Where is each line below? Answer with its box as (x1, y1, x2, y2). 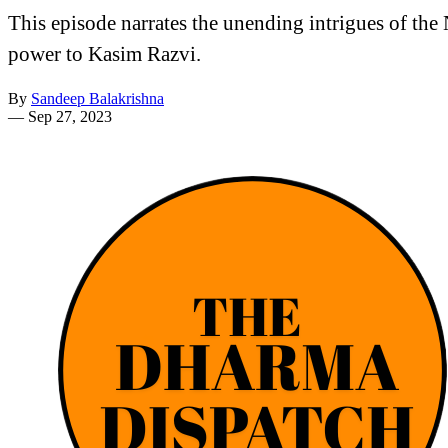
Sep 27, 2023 (28, 107, 112, 125)
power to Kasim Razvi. (8, 41, 201, 65)
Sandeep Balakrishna (31, 89, 164, 107)
